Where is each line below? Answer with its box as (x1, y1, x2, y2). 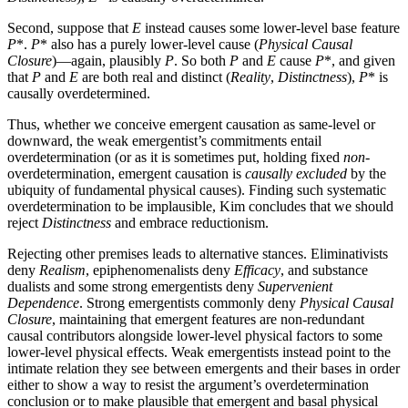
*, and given (324, 52, 395, 68)
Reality (230, 68, 270, 85)
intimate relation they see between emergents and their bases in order (7, 360, 400, 376)
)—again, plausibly (52, 52, 165, 68)
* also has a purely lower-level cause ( (40, 36, 259, 52)
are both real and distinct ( (78, 68, 230, 85)
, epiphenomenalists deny (86, 261, 234, 278)
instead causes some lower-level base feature (141, 19, 400, 36)
